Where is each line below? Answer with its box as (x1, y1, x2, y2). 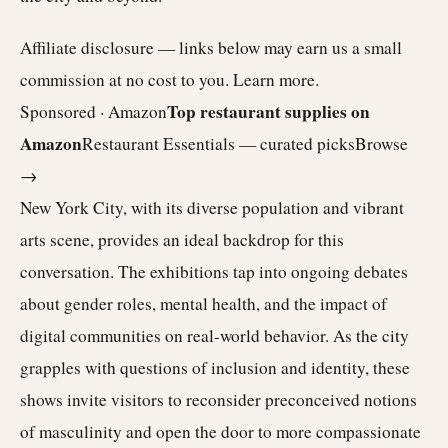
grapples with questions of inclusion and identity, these (20, 356, 410, 379)
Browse (355, 132, 408, 155)
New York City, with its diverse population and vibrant (20, 196, 404, 219)
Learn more (233, 68, 315, 91)
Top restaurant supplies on (167, 99, 370, 124)
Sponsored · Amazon (20, 100, 167, 123)
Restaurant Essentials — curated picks (82, 132, 355, 155)
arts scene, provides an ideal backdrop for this (20, 228, 344, 251)
